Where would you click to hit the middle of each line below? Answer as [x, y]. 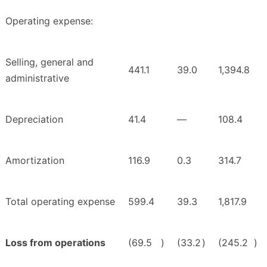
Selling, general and [49, 62]
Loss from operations [55, 243]
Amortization [35, 161]
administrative [37, 78]
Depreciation [34, 119]
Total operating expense [60, 202]
